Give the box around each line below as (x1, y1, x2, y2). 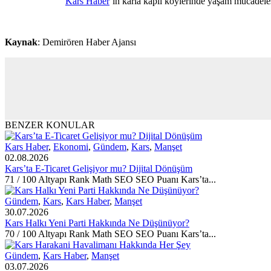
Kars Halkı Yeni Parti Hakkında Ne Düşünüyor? (5, 218, 189, 229)
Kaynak (5, 37, 38, 48)
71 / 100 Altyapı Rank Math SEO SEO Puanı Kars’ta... (5, 174, 216, 185)
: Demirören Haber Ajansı (38, 37, 136, 48)
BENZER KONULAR (5, 120, 95, 131)
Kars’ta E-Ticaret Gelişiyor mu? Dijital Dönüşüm (5, 163, 192, 174)
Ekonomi (53, 142, 88, 152)
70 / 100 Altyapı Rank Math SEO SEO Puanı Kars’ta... (5, 229, 216, 240)
